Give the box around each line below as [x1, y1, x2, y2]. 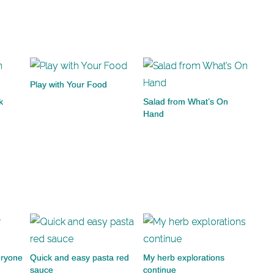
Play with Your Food [30, 80, 107, 89]
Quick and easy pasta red [30, 253, 129, 262]
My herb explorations [143, 253, 224, 262]
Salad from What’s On [143, 97, 228, 106]
